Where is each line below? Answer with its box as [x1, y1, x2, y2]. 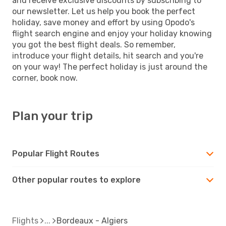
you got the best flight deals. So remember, [12, 39, 176, 49]
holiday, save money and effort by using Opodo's [12, 17, 195, 27]
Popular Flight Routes [12, 148, 99, 158]
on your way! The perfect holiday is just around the [12, 62, 207, 72]
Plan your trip [12, 108, 93, 123]
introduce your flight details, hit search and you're [12, 50, 203, 61]
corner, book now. [12, 73, 78, 83]
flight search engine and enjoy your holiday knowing [12, 28, 212, 38]
